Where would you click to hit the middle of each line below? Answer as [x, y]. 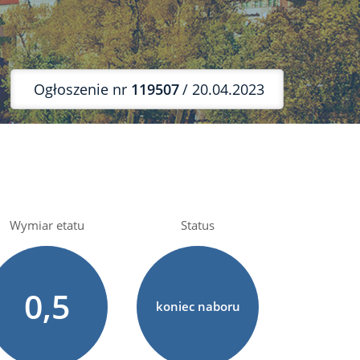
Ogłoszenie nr [82, 89]
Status [198, 225]
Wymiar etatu [47, 225]
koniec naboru [198, 306]
